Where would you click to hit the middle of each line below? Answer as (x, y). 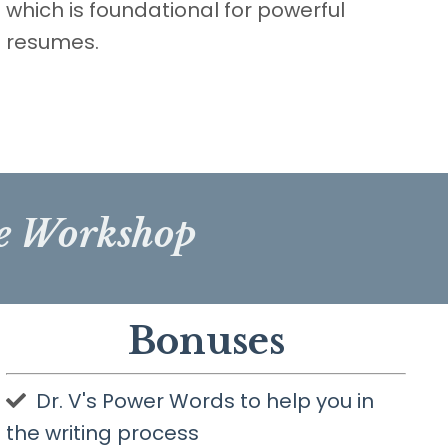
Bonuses (206, 342)
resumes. (52, 42)
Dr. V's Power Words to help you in (205, 401)
